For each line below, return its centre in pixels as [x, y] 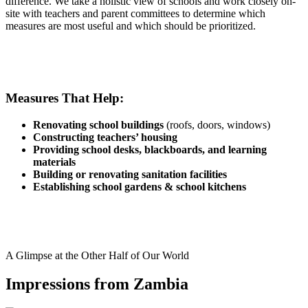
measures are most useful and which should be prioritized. [131, 26]
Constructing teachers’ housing [105, 137]
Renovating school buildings [98, 124]
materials [54, 162]
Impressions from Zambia [97, 284]
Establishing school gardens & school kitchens [140, 186]
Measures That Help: [65, 98]
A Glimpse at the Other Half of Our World [97, 255]
